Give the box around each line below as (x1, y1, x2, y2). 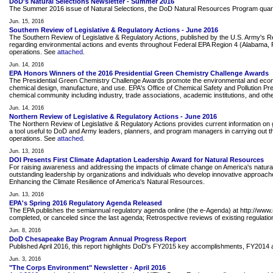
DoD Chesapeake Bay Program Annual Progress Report (9, 235, 186, 243)
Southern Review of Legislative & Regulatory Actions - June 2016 (9, 26, 218, 34)
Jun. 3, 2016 (9, 256, 41, 262)
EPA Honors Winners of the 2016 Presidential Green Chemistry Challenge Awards (9, 69, 269, 77)
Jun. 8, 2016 (9, 227, 41, 233)
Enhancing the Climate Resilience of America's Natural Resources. (9, 178, 205, 185)
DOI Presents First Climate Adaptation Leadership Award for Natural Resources (9, 156, 264, 163)
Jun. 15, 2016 (9, 18, 44, 24)
